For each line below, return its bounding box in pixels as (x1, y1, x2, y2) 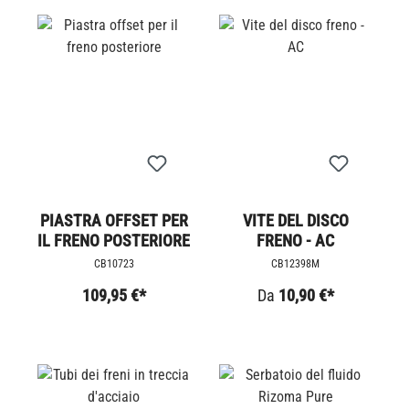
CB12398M (271, 257, 320, 270)
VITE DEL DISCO (242, 210, 349, 230)
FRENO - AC (257, 230, 334, 250)
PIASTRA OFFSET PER (39, 210, 188, 230)
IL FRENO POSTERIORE (37, 230, 190, 250)
